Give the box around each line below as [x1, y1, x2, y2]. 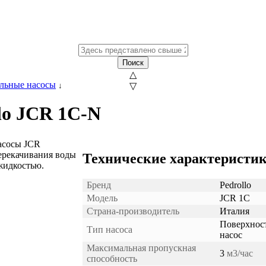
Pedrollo [220, 179, 251, 190]
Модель [87, 192, 118, 203]
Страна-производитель [87, 205, 179, 216]
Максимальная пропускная [87, 242, 196, 253]
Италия [220, 205, 249, 216]
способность [87, 253, 137, 264]
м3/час [224, 248, 253, 258]
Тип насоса [87, 224, 132, 235]
